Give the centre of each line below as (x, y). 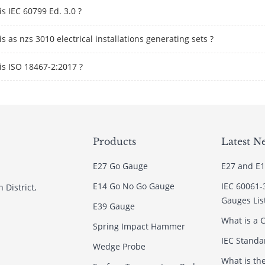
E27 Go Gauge (120, 166)
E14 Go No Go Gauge (133, 186)
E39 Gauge (114, 206)
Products (114, 141)
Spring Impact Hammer (139, 226)
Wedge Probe (119, 246)
